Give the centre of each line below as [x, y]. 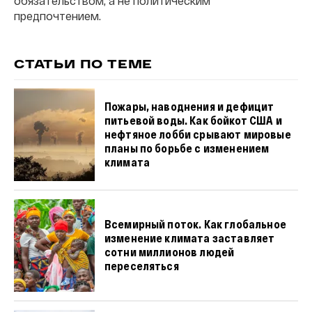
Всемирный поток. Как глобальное [195, 224]
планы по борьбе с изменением [187, 148]
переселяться [141, 266]
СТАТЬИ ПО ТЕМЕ [84, 65]
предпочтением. [57, 15]
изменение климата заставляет [189, 238]
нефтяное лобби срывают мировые [197, 134]
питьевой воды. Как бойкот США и [193, 120]
